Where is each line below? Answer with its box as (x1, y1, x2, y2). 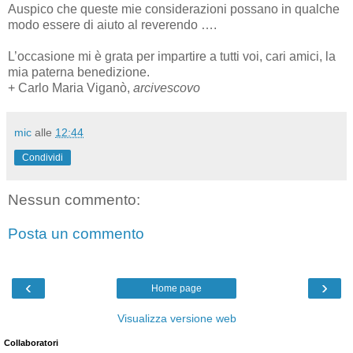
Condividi (22, 151, 63, 163)
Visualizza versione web (117, 311, 236, 325)
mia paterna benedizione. (8, 65, 150, 79)
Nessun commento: (8, 191, 140, 208)
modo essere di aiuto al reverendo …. (8, 17, 217, 32)
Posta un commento (8, 225, 144, 243)
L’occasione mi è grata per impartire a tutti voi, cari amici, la (8, 49, 336, 63)
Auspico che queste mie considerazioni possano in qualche (8, 2, 340, 16)
